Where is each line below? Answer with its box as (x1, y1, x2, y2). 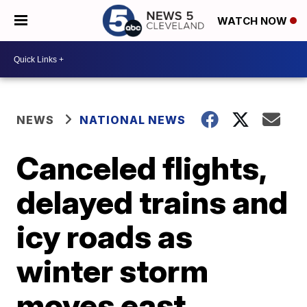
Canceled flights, (16, 149, 267, 187)
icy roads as (16, 217, 193, 256)
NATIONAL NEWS (79, 113, 186, 127)
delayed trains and (16, 183, 288, 221)
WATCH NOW (217, 14, 290, 28)
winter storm (16, 251, 209, 290)
